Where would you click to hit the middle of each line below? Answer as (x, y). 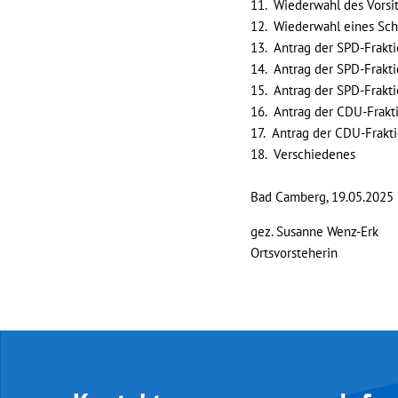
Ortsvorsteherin (294, 253)
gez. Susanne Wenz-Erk (314, 231)
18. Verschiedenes (303, 154)
